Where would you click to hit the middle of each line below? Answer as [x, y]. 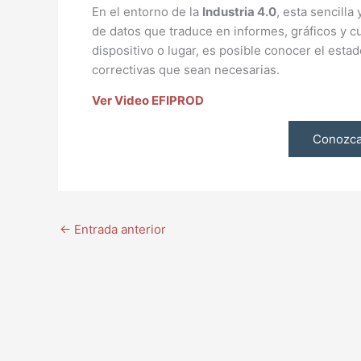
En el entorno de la [147, 12]
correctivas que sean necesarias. [186, 70]
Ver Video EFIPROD [148, 100]
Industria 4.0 [239, 12]
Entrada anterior [118, 229]
